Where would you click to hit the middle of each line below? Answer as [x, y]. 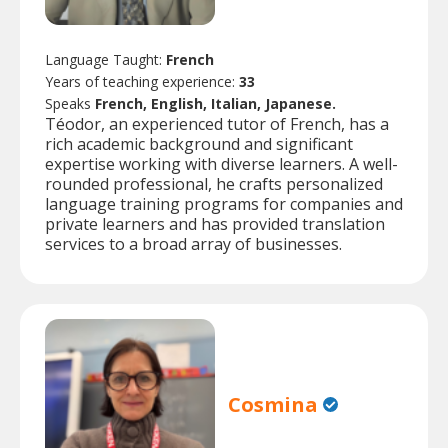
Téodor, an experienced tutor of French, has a [217, 124]
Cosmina [273, 405]
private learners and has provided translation [215, 224]
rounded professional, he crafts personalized [214, 184]
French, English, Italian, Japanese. [215, 104]
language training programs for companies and [224, 204]
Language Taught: [105, 60]
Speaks [70, 104]
